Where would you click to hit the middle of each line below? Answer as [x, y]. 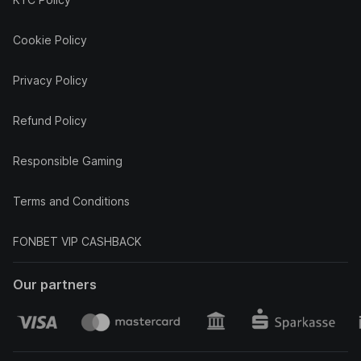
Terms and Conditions [71, 201]
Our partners [55, 284]
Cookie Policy [50, 40]
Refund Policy [50, 120]
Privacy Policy [50, 80]
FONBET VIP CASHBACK [77, 241]
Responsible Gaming [68, 161]
